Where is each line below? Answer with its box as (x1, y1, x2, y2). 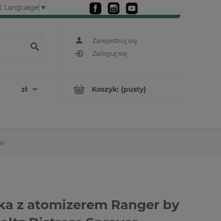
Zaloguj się (92, 49, 127, 58)
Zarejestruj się (92, 36, 137, 44)
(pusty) (121, 84, 146, 94)
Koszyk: (92, 84, 119, 94)
